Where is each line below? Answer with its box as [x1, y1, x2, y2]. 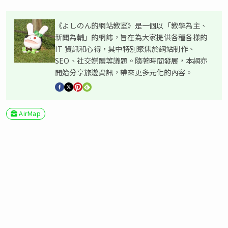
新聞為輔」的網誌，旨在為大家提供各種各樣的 [55, 32, 208, 43]
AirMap [19, 108, 41, 119]
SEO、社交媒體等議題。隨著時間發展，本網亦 [55, 55, 208, 66]
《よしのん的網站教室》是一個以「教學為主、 [55, 20, 208, 31]
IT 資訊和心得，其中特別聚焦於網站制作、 [55, 43, 195, 54]
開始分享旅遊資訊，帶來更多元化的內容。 [55, 67, 193, 78]
